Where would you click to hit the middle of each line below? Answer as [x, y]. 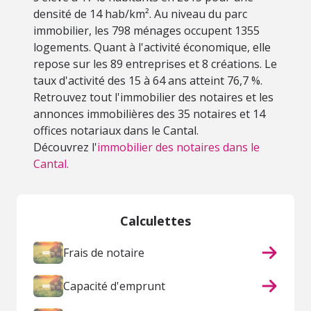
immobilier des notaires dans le [178, 147]
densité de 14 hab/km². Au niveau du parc [140, 14]
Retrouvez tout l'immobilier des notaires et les [153, 97]
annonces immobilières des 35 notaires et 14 [149, 114]
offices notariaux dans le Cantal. [116, 131]
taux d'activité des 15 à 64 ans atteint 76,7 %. [148, 81]
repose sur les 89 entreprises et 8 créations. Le [155, 64]
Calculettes [155, 221]
